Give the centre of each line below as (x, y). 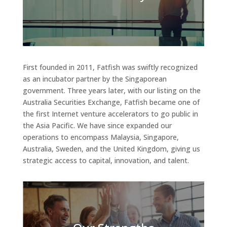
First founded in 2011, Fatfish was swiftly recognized (110, 67)
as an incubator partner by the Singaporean (94, 79)
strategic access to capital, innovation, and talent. (106, 160)
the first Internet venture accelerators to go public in (110, 114)
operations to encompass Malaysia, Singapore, (101, 137)
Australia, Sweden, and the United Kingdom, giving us (111, 149)
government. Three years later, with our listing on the (111, 90)
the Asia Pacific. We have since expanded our (97, 125)
